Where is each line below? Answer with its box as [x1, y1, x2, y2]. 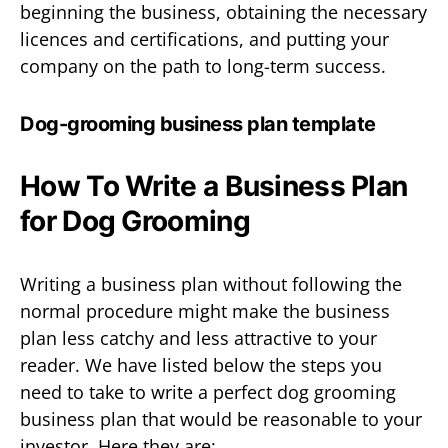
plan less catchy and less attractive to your [20, 325, 377, 350]
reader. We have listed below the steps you [20, 352, 382, 377]
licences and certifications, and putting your [20, 26, 389, 51]
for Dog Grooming [20, 203, 250, 238]
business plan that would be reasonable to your [20, 406, 422, 431]
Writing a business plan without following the [20, 271, 402, 296]
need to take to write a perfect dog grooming [20, 379, 396, 404]
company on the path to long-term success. [20, 53, 386, 78]
